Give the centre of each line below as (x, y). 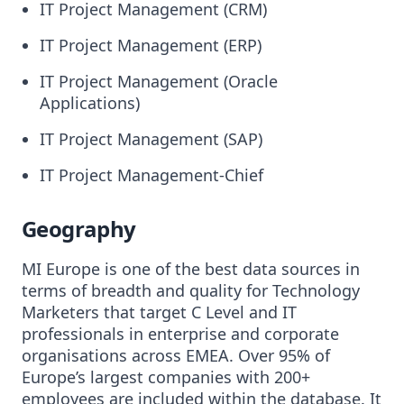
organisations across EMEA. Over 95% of (176, 355)
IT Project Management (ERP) (151, 45)
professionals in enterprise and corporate (180, 334)
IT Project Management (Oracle (159, 81)
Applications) (90, 103)
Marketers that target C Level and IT (159, 312)
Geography (79, 229)
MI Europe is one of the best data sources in (191, 269)
